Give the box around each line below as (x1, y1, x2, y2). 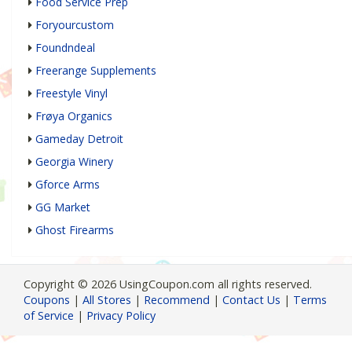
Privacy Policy (86, 307, 156, 323)
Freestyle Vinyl (35, 85, 108, 101)
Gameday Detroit (35, 130, 123, 146)
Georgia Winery (35, 153, 113, 169)
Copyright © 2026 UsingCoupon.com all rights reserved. (24, 276, 312, 291)
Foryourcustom (35, 16, 114, 32)
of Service (24, 307, 74, 323)
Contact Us (222, 291, 280, 307)
